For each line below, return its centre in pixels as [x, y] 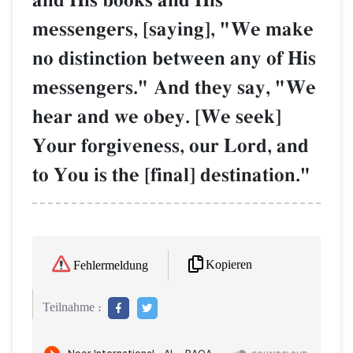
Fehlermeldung [111, 266]
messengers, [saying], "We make [173, 30]
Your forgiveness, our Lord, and [171, 147]
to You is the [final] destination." [172, 176]
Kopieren [229, 266]
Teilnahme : [72, 307]
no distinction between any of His [174, 59]
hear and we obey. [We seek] [157, 117]
